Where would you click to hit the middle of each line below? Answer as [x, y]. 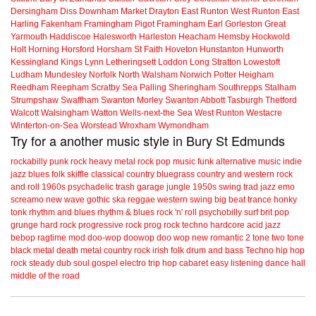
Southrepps [240, 88]
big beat [230, 200]
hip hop [290, 251]
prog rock [162, 225]
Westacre [264, 113]
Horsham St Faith [130, 50]
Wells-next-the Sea [156, 113]
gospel [105, 263]
